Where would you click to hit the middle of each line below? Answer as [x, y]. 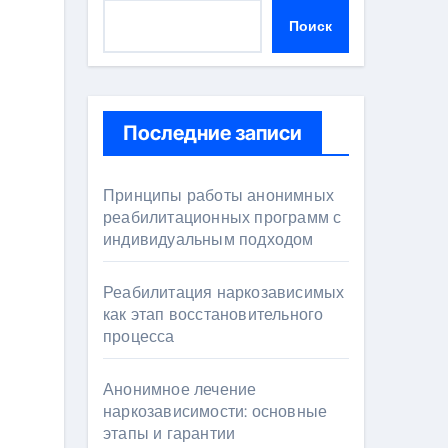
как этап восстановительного [213, 314]
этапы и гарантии [169, 433]
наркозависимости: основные [215, 411]
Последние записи [212, 133]
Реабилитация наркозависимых [224, 292]
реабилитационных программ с [222, 217]
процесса [139, 336]
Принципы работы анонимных [218, 195]
